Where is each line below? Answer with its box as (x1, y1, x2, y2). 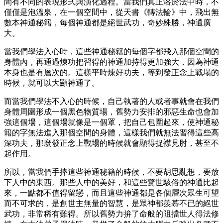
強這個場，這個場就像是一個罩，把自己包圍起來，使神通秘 (4, 117, 219, 126)
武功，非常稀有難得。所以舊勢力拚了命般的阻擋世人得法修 (4, 209, 219, 218)
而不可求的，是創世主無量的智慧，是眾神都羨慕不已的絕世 (4, 199, 219, 208)
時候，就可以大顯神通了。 (4, 78, 100, 87)
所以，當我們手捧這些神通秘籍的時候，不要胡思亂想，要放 (4, 167, 219, 176)
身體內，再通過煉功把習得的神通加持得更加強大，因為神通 (4, 57, 219, 66)
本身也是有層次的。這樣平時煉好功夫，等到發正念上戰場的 (4, 68, 219, 77)
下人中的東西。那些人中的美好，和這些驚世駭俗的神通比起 (4, 178, 219, 187)
